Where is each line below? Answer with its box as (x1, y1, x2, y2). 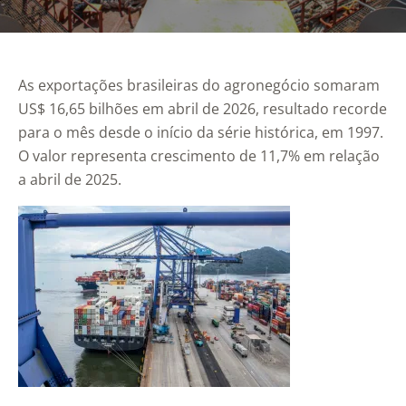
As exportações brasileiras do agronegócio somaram (18, 75, 380, 96)
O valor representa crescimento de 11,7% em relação (18, 146, 380, 167)
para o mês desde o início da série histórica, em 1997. (18, 122, 383, 143)
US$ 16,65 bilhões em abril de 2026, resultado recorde (18, 99, 387, 120)
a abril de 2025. (18, 169, 121, 190)
